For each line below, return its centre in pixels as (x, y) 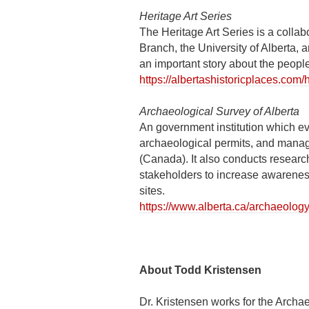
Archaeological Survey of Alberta (219, 111)
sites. (152, 191)
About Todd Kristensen (200, 270)
